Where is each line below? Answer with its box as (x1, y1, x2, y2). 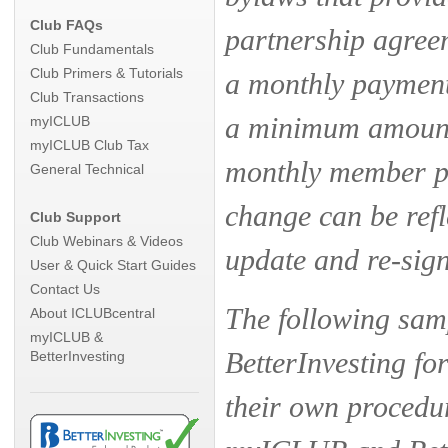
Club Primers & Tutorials (30, 65, 183, 81)
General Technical (30, 161, 144, 177)
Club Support (30, 209, 121, 225)
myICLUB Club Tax (30, 137, 149, 153)
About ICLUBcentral (30, 305, 155, 321)
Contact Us (30, 281, 100, 297)
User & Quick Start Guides (30, 257, 196, 273)
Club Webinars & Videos (30, 233, 183, 249)
